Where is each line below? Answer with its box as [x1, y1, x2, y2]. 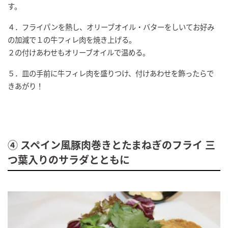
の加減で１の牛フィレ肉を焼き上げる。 [8, 34, 136, 45]
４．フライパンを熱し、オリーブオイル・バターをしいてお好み [8, 21, 214, 32]
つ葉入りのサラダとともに [8, 152, 130, 167]
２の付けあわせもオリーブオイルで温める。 [8, 46, 150, 58]
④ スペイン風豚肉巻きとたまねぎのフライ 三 [8, 137, 215, 152]
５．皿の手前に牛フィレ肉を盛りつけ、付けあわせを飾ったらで [8, 67, 214, 78]
